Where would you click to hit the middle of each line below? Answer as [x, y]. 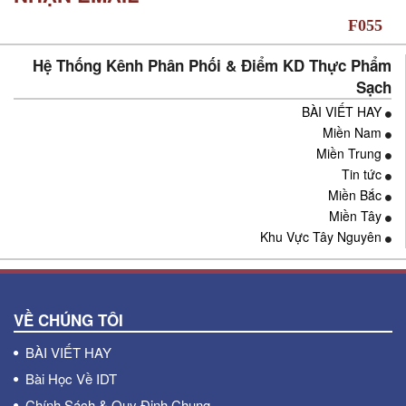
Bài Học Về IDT [71, 379]
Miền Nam [352, 133]
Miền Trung [349, 154]
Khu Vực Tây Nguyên [321, 237]
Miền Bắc [355, 195]
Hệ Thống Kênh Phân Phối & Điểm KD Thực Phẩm [212, 66]
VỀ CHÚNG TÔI [68, 320]
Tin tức [362, 174]
